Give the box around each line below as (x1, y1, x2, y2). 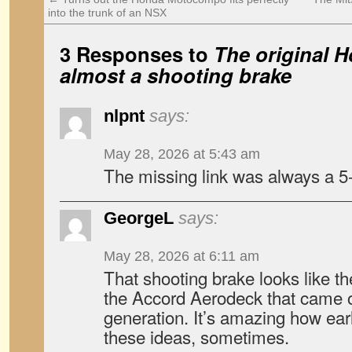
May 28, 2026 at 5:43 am (104, 146, 260, 162)
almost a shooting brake (60, 60, 291, 90)
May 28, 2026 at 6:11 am (104, 248, 259, 264)
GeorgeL (104, 208, 174, 228)
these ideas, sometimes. (104, 324, 289, 349)
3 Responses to (60, 39, 214, 68)
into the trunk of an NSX (48, 6, 167, 19)
